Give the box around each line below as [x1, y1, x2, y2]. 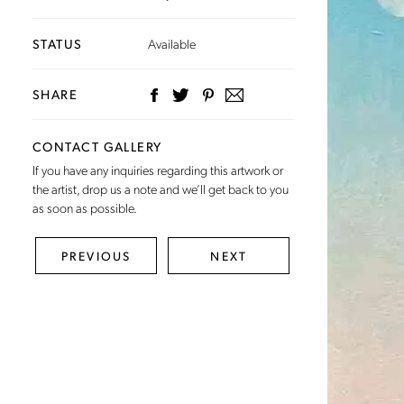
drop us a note [82, 180, 157, 197]
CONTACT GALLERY [32, 138, 162, 155]
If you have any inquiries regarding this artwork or [32, 161, 283, 179]
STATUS [32, 34, 83, 51]
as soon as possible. [32, 199, 137, 216]
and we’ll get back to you [157, 180, 289, 197]
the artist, [32, 180, 82, 197]
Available [148, 34, 196, 51]
